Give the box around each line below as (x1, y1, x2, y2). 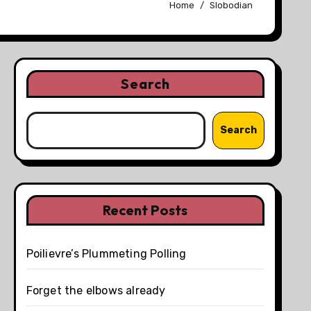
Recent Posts (103, 201, 188, 219)
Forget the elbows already (26, 283, 166, 297)
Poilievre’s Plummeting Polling (26, 246, 187, 260)
